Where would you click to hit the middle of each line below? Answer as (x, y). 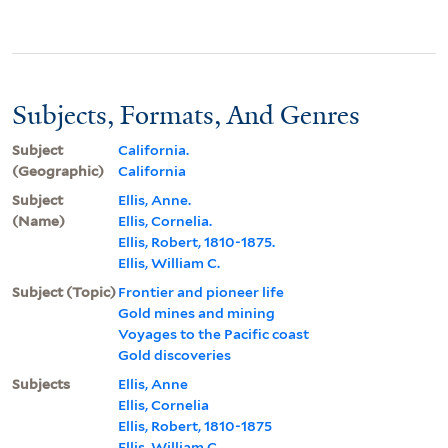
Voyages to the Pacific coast (213, 333)
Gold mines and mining (196, 312)
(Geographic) (58, 170)
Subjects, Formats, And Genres (186, 114)
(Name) (38, 220)
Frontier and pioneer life (201, 291)
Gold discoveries (174, 354)
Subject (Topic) (64, 291)
